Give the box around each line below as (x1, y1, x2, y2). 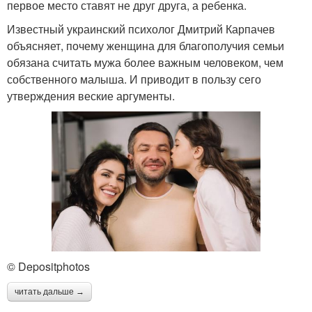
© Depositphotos (7, 258, 90, 275)
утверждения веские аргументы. (7, 87, 175, 104)
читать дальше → (15, 287, 84, 297)
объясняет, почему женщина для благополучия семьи (7, 37, 284, 54)
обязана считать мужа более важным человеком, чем (7, 54, 283, 70)
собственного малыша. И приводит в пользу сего (7, 70, 261, 87)
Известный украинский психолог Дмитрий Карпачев (7, 20, 275, 37)
